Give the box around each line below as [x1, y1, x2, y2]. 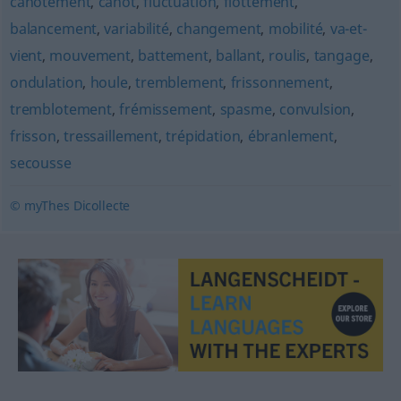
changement [176, 19, 261, 38]
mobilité [268, 19, 323, 38]
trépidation [166, 126, 241, 146]
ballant [216, 46, 262, 65]
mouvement [49, 46, 131, 65]
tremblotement [9, 99, 112, 119]
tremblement [135, 73, 224, 92]
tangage [313, 46, 370, 65]
